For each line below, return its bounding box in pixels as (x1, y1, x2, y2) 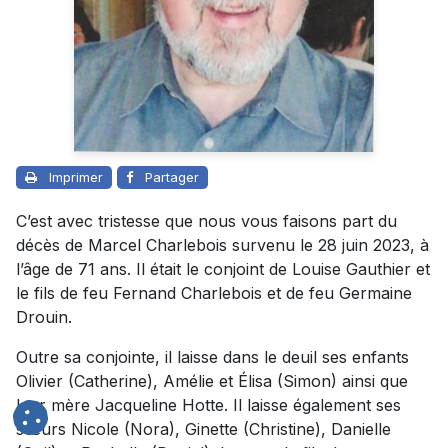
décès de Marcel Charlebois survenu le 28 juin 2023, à (16, 235, 429, 256)
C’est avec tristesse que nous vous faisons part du (16, 211, 397, 232)
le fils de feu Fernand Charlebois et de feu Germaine (16, 283, 412, 304)
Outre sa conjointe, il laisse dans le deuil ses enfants (16, 347, 409, 368)
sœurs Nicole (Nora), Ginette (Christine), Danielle (16, 419, 391, 440)
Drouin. (16, 307, 72, 328)
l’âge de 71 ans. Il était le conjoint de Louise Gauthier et (16, 259, 430, 280)
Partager (145, 169, 199, 186)
